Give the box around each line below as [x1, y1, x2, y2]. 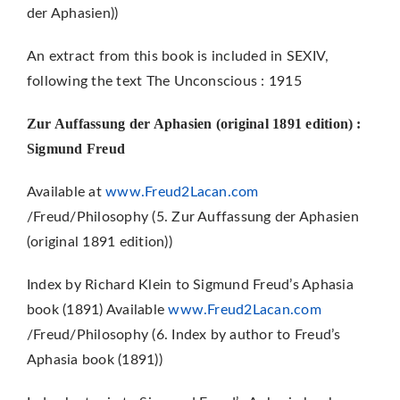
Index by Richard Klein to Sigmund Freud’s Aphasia [26, 277, 354, 292]
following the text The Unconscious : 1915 [26, 73, 302, 88]
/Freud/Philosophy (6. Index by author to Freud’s [26, 327, 341, 342]
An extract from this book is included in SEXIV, [26, 48, 329, 63]
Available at [26, 184, 106, 199]
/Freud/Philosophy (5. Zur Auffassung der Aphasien [26, 209, 359, 224]
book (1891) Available [26, 302, 169, 317]
